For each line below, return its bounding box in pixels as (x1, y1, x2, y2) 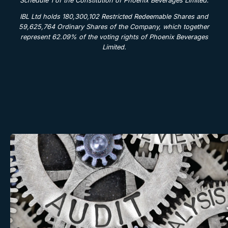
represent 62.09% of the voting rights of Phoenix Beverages (20, 33, 208, 41)
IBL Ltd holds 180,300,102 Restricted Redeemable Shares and (20, 13, 208, 21)
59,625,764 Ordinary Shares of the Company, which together (19, 23, 209, 31)
